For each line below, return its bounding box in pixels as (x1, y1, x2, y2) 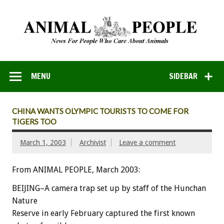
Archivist (79, 138, 106, 147)
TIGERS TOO (12, 117, 56, 126)
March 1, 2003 (20, 138, 66, 147)
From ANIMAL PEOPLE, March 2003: (12, 165, 140, 175)
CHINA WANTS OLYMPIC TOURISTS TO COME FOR (12, 106, 188, 116)
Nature (12, 196, 37, 206)
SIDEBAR (169, 70, 198, 81)
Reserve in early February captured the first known (12, 208, 195, 218)
